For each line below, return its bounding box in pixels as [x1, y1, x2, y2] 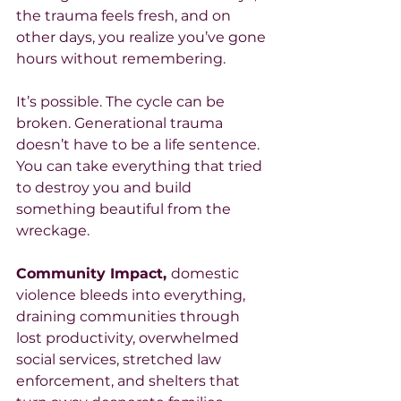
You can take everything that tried [16, 157, 266, 175]
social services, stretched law [16, 350, 225, 368]
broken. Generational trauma [16, 114, 226, 132]
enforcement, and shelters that [16, 371, 243, 389]
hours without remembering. [16, 49, 226, 67]
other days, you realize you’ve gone [16, 28, 269, 46]
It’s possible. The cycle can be [16, 92, 228, 110]
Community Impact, [16, 264, 171, 282]
